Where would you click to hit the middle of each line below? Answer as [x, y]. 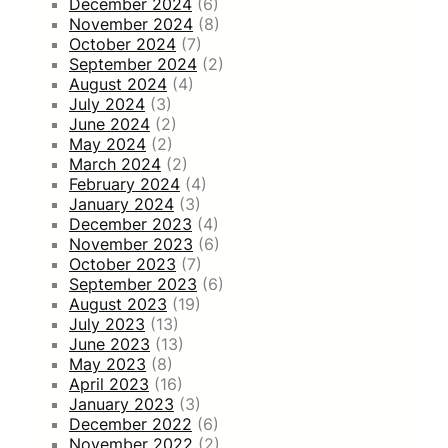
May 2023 [107, 363]
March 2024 [115, 163]
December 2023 [130, 223]
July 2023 [107, 323]
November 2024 [131, 23]
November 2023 [131, 243]
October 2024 [122, 43]
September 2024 [133, 63]
